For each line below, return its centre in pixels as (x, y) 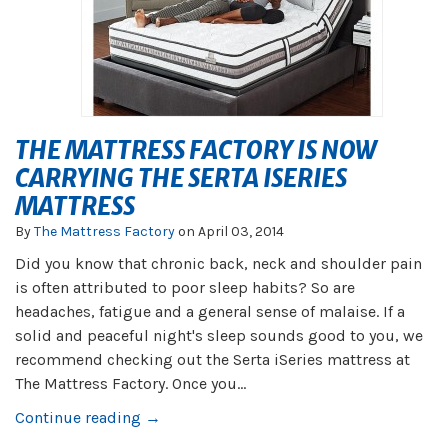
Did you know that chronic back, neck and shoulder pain (218, 263)
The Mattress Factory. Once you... (130, 383)
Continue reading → (88, 417)
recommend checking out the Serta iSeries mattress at (212, 359)
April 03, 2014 (241, 231)
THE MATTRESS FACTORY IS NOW (195, 150)
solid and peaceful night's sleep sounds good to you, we (219, 335)
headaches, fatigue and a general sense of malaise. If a (210, 311)
